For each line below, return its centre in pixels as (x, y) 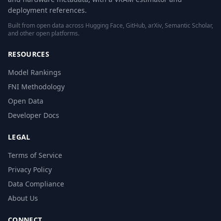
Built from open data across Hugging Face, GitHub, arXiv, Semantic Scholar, (110, 25)
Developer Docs (34, 115)
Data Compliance (36, 184)
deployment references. (47, 10)
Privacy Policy (30, 169)
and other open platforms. (44, 33)
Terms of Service (35, 155)
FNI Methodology (36, 87)
